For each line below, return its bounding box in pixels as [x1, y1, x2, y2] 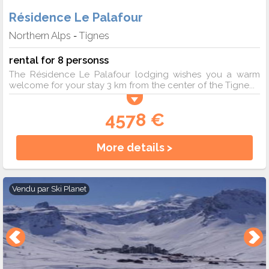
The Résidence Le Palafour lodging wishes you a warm [9, 68, 260, 80]
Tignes [79, 29, 109, 41]
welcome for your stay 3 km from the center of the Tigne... [9, 79, 255, 91]
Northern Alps [9, 29, 71, 41]
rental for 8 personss [9, 53, 109, 66]
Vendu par [12, 184, 51, 193]
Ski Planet [51, 184, 86, 193]
